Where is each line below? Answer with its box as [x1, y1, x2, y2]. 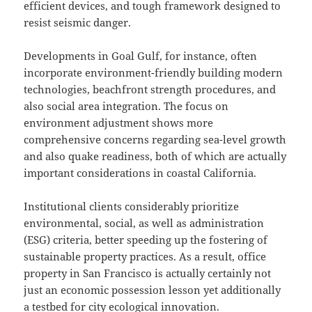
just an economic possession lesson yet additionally [24, 283, 281, 297]
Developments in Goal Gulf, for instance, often [24, 49, 258, 63]
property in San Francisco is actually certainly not [24, 266, 272, 281]
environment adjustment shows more [24, 116, 214, 130]
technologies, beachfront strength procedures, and [24, 82, 276, 97]
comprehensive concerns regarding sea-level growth [24, 132, 287, 147]
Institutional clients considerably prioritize [24, 199, 240, 214]
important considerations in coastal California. [24, 166, 257, 180]
